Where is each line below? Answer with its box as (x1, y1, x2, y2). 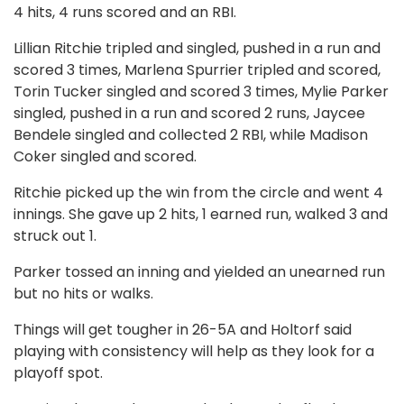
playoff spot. (14, 362, 103, 383)
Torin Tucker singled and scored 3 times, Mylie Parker (14, 80, 389, 102)
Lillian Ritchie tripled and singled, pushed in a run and (14, 37, 381, 59)
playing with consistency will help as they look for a (14, 340, 374, 362)
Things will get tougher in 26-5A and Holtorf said (14, 318, 352, 340)
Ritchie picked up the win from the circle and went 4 (14, 181, 383, 203)
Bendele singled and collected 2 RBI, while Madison (14, 124, 368, 145)
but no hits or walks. (14, 282, 153, 304)
